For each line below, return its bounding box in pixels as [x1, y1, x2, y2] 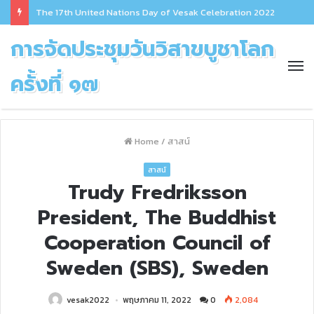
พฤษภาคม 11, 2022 [122, 294, 191, 306]
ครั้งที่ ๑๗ [11, 68, 98, 100]
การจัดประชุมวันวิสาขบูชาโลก [11, 33, 274, 65]
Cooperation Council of [43, 228, 271, 258]
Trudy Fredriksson [67, 177, 247, 207]
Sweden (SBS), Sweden [46, 253, 268, 283]
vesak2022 [66, 294, 109, 306]
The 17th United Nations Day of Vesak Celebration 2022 [36, 6, 275, 19]
